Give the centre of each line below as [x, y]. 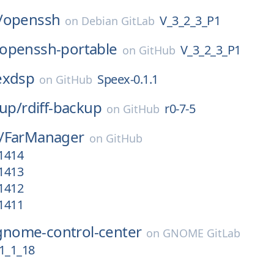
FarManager [44, 137]
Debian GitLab [118, 21]
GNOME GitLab [202, 233]
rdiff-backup [62, 107]
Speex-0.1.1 [128, 79]
